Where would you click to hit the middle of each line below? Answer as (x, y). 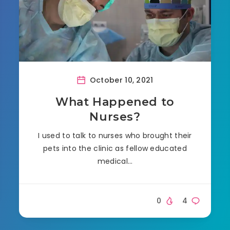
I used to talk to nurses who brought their (115, 135)
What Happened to (115, 102)
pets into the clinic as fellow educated (115, 148)
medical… (115, 161)
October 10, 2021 (120, 80)
